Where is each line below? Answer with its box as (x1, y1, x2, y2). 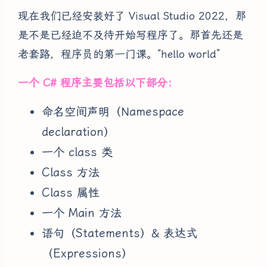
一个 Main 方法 (42, 206, 122, 221)
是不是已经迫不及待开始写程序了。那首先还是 (18, 29, 243, 42)
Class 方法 (42, 166, 100, 180)
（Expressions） (42, 247, 133, 261)
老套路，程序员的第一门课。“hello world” (18, 48, 220, 61)
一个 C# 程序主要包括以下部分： (18, 76, 178, 89)
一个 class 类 (42, 145, 113, 160)
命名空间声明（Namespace (42, 105, 184, 119)
